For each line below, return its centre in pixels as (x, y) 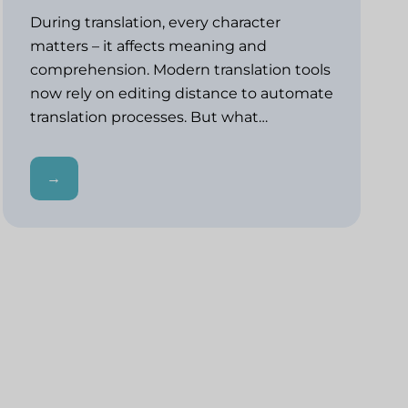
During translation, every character (155, 22)
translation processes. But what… (150, 117)
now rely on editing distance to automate (181, 93)
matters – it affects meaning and (148, 46)
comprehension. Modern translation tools (180, 69)
